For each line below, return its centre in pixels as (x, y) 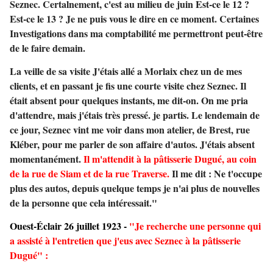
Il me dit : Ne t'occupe (217, 174)
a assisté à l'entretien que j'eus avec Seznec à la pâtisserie (125, 241)
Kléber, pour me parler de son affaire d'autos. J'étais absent (132, 144)
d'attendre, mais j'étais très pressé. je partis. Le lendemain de (135, 115)
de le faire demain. (48, 48)
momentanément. (47, 159)
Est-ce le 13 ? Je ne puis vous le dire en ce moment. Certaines (134, 19)
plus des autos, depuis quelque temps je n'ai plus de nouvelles (135, 188)
